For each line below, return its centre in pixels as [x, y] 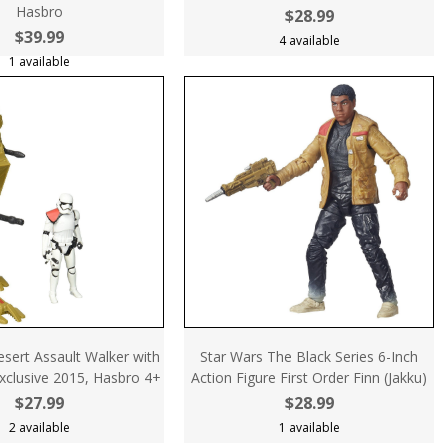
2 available [39, 427]
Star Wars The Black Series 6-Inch [309, 356]
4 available [309, 40]
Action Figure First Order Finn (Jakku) [309, 377]
